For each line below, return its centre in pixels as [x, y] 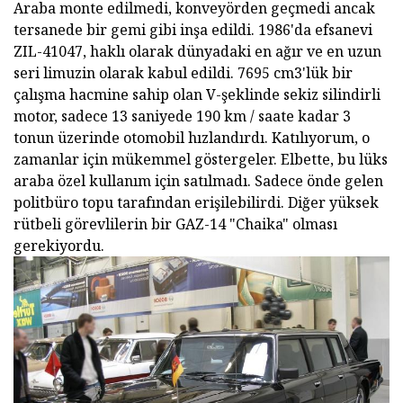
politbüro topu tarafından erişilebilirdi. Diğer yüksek [196, 202]
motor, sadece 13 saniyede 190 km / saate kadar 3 [182, 116]
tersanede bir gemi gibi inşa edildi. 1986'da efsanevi [193, 30]
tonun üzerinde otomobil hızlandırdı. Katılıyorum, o [192, 138]
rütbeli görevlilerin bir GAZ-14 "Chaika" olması [175, 224]
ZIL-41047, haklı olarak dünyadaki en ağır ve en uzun [197, 51]
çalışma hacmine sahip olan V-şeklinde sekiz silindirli [197, 94]
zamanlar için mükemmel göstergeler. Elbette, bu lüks [201, 159]
